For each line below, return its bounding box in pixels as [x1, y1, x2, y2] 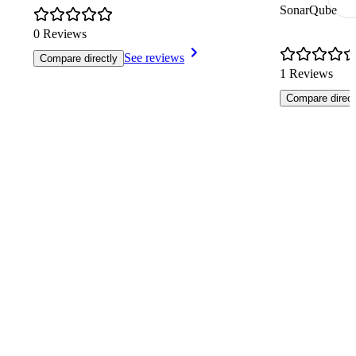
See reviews [124, 51, 184, 65]
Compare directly [40, 52, 118, 65]
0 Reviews [33, 27, 87, 41]
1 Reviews [280, 67, 333, 81]
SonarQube [280, 3, 337, 17]
